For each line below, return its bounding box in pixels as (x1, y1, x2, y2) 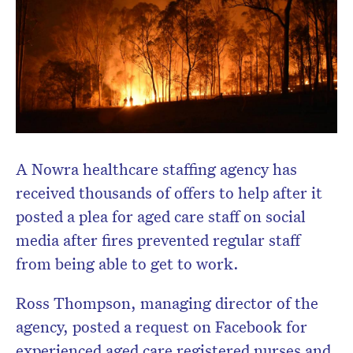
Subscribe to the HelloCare (69, 20, 284, 44)
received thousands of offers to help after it (16, 181, 322, 203)
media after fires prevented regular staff (16, 229, 300, 250)
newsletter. (132, 40, 221, 65)
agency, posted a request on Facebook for (16, 315, 307, 336)
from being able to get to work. (16, 252, 239, 273)
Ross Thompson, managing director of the (16, 292, 318, 313)
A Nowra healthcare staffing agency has (16, 158, 297, 179)
